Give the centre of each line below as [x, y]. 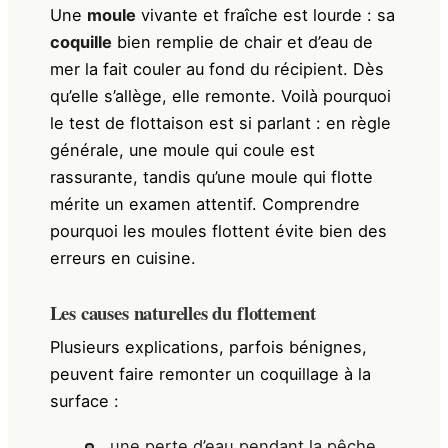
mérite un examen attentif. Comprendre [204, 204]
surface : [84, 401]
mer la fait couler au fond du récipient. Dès [216, 69]
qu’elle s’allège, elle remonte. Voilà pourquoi [220, 96]
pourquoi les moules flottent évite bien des [218, 231]
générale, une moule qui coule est [182, 150]
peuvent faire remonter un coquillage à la [210, 374]
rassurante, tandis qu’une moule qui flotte [211, 177]
